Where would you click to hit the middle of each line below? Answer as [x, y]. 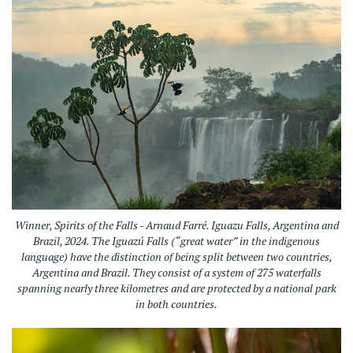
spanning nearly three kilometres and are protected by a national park [176, 288]
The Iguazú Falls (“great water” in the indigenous [206, 241]
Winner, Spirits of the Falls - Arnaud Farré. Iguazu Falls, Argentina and [176, 225]
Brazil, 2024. [62, 241]
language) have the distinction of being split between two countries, [176, 257]
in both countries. [176, 304]
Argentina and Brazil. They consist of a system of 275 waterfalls [176, 273]
